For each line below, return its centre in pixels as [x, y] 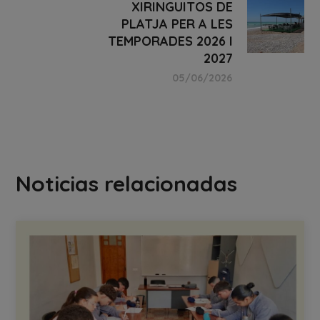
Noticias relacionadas [127, 183]
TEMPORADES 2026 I [170, 41]
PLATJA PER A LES [177, 24]
